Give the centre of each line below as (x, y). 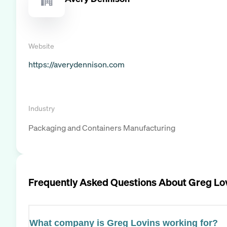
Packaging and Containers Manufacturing (102, 127)
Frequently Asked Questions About (108, 182)
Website (41, 46)
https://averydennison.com (77, 64)
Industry (42, 108)
